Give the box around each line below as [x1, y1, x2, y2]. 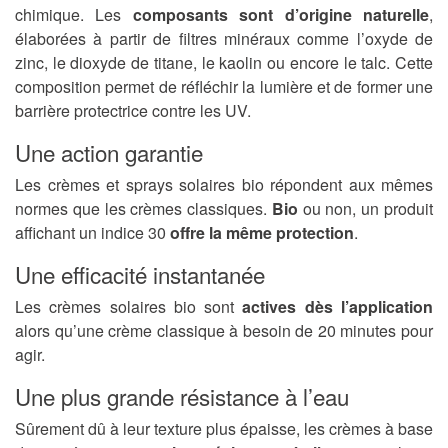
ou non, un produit [297, 197, 434, 221]
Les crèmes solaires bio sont [15, 295, 243, 319]
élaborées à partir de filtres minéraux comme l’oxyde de [15, 27, 433, 51]
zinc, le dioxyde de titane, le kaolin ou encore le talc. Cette [15, 51, 433, 75]
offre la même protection [170, 221, 354, 245]
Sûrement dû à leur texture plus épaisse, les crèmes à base [15, 417, 433, 441]
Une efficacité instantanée [15, 258, 265, 291]
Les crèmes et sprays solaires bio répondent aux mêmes [15, 173, 433, 197]
